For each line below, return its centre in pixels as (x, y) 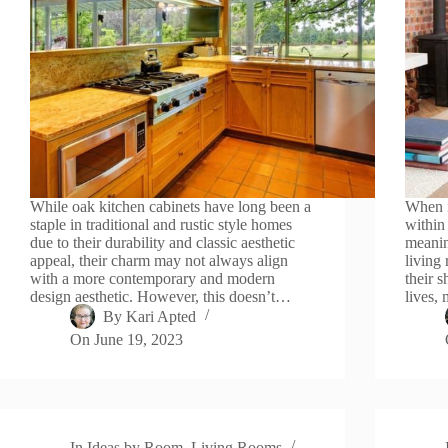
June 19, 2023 (139, 339)
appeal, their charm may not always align (159, 260)
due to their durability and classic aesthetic (162, 242)
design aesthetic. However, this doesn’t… (160, 296)
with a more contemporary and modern (152, 278)
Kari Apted (161, 316)
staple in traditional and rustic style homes (161, 224)
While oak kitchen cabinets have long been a (170, 206)
